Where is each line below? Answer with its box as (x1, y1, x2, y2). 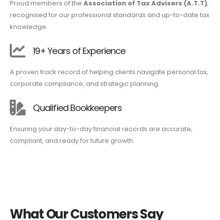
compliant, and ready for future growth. (10, 136, 135, 146)
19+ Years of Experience (33, 44, 126, 57)
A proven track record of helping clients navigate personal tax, (10, 67, 208, 77)
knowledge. (10, 22, 48, 32)
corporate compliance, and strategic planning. (10, 79, 160, 89)
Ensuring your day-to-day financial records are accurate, (10, 124, 192, 134)
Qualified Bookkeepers (33, 101, 122, 114)
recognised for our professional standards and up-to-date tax (10, 10, 209, 20)
